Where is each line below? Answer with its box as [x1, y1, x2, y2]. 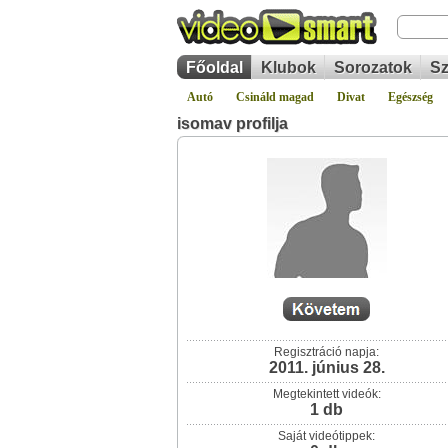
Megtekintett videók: [272, 387, 381, 401]
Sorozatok [334, 59, 412, 76]
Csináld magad [236, 90, 314, 104]
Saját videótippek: [278, 429, 375, 443]
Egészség [388, 90, 433, 104]
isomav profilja [177, 115, 288, 132]
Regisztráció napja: [274, 345, 379, 359]
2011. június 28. [268, 359, 385, 376]
